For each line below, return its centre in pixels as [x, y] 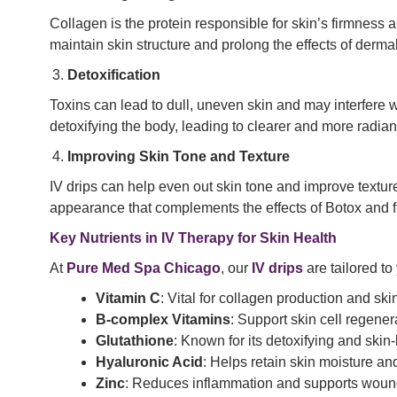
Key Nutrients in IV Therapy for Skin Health [193, 238]
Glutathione [135, 341]
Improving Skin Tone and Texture [179, 157]
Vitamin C [128, 299]
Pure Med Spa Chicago [144, 269]
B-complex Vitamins [163, 320]
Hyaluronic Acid [149, 362]
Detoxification [114, 75]
